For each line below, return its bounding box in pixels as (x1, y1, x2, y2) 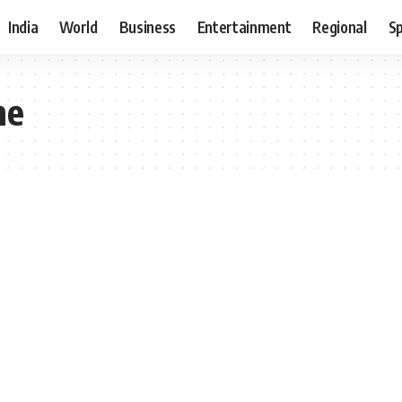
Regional (312, 16, 367, 37)
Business (118, 16, 176, 37)
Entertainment (197, 16, 292, 37)
